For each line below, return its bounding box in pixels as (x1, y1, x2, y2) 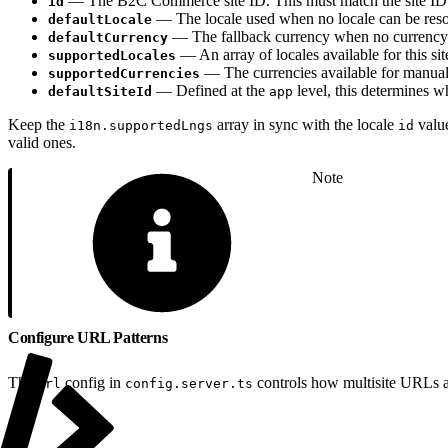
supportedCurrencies (48, 65, 200, 81)
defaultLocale (48, 11, 152, 27)
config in (61, 373, 125, 391)
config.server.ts (125, 375, 253, 391)
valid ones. (8, 133, 76, 151)
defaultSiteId (48, 83, 152, 99)
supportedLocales (48, 47, 176, 63)
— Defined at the (152, 81, 269, 99)
